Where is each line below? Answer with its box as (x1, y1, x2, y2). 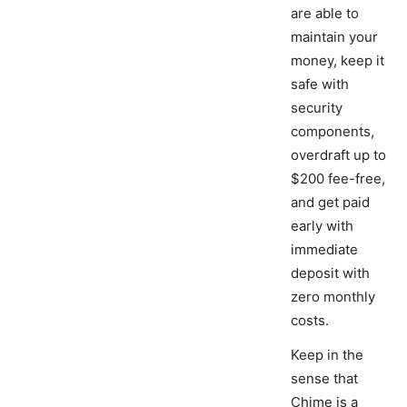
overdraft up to (291, 146, 386, 164)
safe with (291, 75, 349, 94)
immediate (291, 241, 358, 259)
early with (291, 217, 353, 235)
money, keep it (291, 52, 384, 70)
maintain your (291, 28, 378, 46)
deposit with (291, 264, 370, 283)
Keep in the (291, 346, 363, 364)
